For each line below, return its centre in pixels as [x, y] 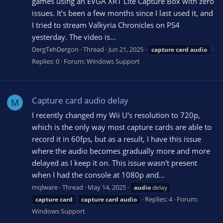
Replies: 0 [46, 61]
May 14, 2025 [107, 187]
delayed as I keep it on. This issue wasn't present [114, 163]
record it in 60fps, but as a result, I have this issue [116, 139]
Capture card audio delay [80, 100]
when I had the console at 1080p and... [98, 174]
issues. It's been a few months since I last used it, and [122, 13]
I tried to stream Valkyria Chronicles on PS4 [106, 25]
